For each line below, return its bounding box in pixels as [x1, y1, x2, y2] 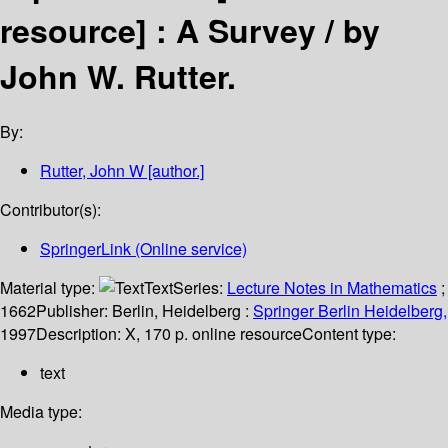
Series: [173, 276, 227, 300]
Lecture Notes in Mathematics [227, 276, 437, 300]
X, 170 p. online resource [125, 322, 302, 346]
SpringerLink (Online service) [40, 237, 247, 261]
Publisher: [36, 299, 112, 323]
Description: [36, 322, 125, 346]
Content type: [302, 322, 396, 346]
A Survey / [176, 6, 343, 53]
